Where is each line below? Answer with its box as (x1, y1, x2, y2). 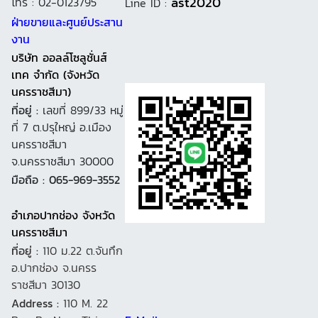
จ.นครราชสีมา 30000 (11, 153, 114, 170)
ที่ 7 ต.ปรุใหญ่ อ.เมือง (11, 119, 111, 136)
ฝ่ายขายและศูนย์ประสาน (11, 13, 123, 31)
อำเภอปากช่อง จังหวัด (11, 207, 115, 224)
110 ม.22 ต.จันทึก (38, 242, 123, 260)
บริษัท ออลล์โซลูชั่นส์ (11, 49, 107, 67)
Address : (11, 295, 59, 312)
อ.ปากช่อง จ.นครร (11, 259, 97, 277)
